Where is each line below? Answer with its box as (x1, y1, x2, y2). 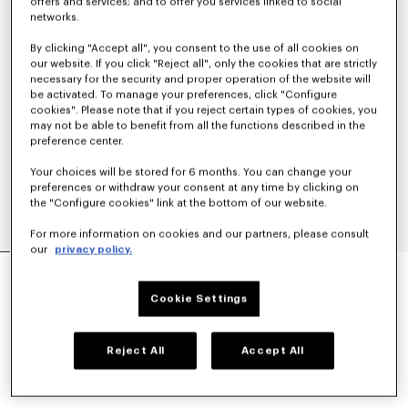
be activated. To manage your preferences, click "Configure (30, 89, 338, 100)
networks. (30, 12, 80, 23)
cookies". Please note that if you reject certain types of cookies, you (30, 105, 378, 116)
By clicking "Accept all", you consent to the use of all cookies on (30, 43, 360, 54)
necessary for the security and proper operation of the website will (30, 74, 372, 85)
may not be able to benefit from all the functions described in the (30, 120, 366, 131)
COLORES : (22, 315, 78, 325)
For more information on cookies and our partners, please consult (30, 229, 370, 240)
